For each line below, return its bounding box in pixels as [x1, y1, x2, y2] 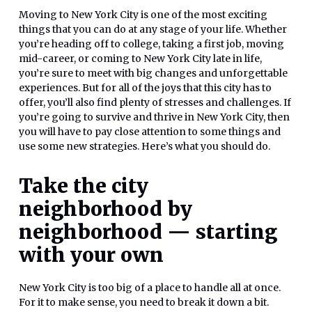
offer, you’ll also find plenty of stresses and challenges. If [19, 96, 291, 109]
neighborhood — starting [19, 219, 277, 245]
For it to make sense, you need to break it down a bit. [19, 296, 269, 309]
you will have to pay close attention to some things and [19, 125, 281, 139]
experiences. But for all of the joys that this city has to [19, 81, 272, 95]
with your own [19, 242, 164, 268]
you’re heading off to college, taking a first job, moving [19, 38, 284, 51]
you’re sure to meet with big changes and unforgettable [19, 67, 288, 80]
